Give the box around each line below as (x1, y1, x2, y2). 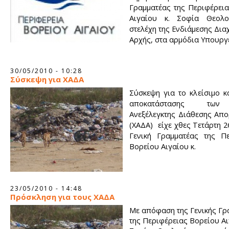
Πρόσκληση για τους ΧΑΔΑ (10, 192, 114, 202)
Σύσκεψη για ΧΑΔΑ (10, 74, 84, 84)
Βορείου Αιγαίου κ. (129, 141, 196, 151)
